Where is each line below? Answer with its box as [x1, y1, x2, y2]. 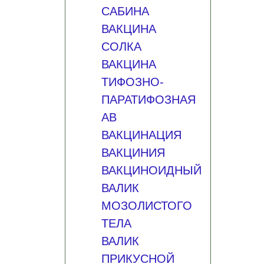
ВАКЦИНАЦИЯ [101, 128, 181, 141]
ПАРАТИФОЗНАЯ [101, 93, 196, 106]
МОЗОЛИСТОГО [101, 199, 192, 212]
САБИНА [101, 5, 149, 18]
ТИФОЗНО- [101, 75, 164, 88]
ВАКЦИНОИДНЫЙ [101, 164, 202, 177]
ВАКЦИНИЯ [101, 146, 165, 159]
